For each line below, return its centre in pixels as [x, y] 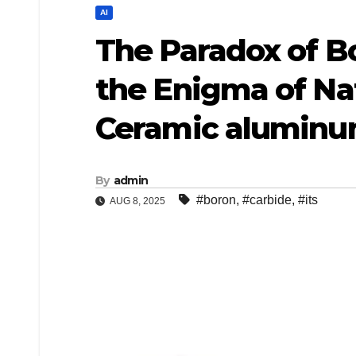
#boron [216, 200]
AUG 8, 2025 [138, 201]
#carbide [267, 200]
